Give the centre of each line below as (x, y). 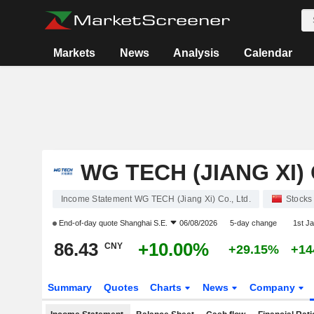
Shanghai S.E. (143, 223)
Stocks (299, 199)
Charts (168, 287)
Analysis (197, 53)
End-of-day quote (88, 223)
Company (274, 287)
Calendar (268, 53)
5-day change (253, 223)
